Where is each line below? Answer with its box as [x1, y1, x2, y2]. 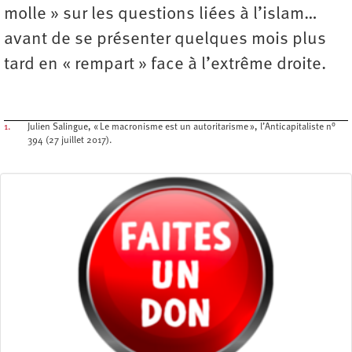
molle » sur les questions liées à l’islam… [4, 5, 317, 24]
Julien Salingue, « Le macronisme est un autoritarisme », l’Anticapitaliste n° [27, 123, 336, 133]
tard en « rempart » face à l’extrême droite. [4, 56, 326, 75]
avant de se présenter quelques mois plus [4, 31, 326, 49]
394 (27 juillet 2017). [27, 136, 112, 146]
